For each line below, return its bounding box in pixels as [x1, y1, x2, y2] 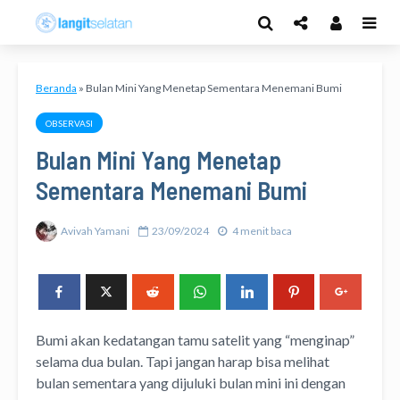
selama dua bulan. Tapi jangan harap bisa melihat [36, 352, 329, 370]
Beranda [36, 81, 77, 95]
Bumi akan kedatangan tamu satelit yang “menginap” [36, 330, 354, 348]
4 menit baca [232, 223, 292, 237]
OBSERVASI [46, 118, 93, 129]
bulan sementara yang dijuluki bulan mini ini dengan [36, 373, 346, 391]
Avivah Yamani [61, 223, 129, 237]
